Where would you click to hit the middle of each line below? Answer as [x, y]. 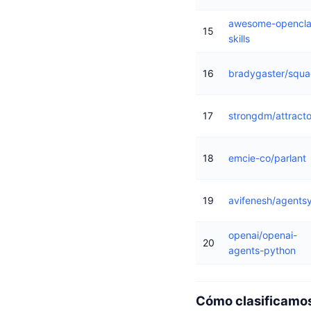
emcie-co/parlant [267, 158]
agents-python [262, 251]
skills [239, 39]
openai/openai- [263, 235]
